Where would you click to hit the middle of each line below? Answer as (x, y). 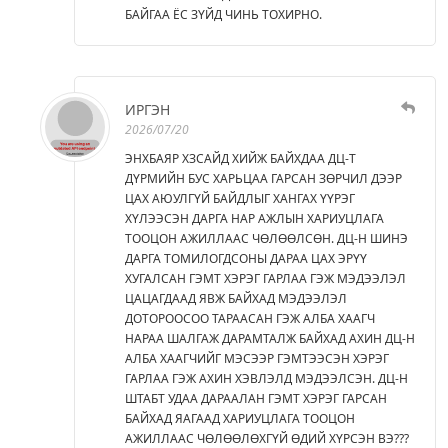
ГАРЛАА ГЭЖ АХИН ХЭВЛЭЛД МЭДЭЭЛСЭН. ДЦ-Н (266, 378)
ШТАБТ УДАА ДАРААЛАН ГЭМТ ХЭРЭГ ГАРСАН (256, 398)
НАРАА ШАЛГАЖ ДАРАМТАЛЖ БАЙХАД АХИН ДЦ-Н (270, 338)
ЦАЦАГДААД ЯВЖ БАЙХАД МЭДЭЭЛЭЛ (236, 298)
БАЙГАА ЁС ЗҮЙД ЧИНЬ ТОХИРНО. (223, 14)
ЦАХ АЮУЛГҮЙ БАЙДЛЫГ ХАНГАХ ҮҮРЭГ (240, 198)
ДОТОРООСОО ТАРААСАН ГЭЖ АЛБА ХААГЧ (250, 318)
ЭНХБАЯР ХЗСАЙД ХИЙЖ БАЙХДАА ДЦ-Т (240, 158)
